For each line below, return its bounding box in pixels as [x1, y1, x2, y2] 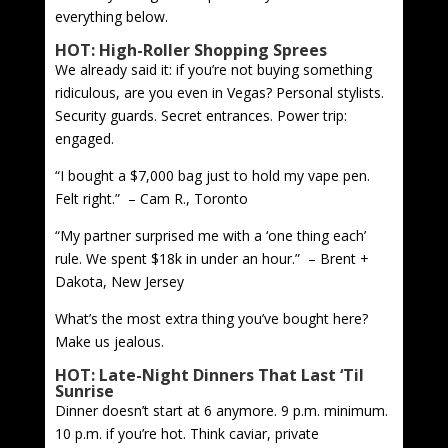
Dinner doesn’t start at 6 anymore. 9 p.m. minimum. [54, 400, 388, 420]
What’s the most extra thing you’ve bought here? [54, 308, 368, 328]
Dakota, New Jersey [54, 271, 188, 291]
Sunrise [54, 379, 114, 402]
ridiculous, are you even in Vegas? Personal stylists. [54, 82, 384, 102]
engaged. [54, 128, 114, 148]
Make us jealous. [54, 331, 164, 351]
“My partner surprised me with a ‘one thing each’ [54, 225, 366, 245]
